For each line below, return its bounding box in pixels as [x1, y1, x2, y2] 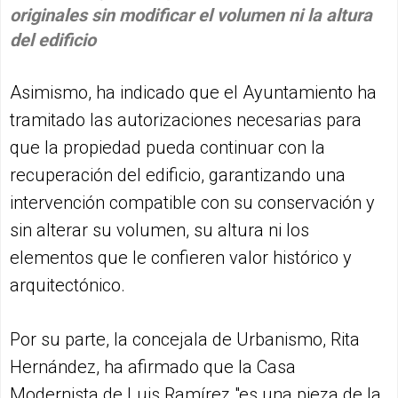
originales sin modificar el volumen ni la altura [10, 4, 372, 26]
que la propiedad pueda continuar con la [10, 136, 325, 158]
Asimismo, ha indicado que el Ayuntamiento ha [10, 81, 377, 103]
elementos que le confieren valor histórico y [10, 246, 352, 268]
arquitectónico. [10, 274, 125, 296]
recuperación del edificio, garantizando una [10, 163, 346, 186]
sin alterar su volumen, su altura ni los [10, 219, 309, 241]
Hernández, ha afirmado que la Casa [10, 355, 296, 378]
